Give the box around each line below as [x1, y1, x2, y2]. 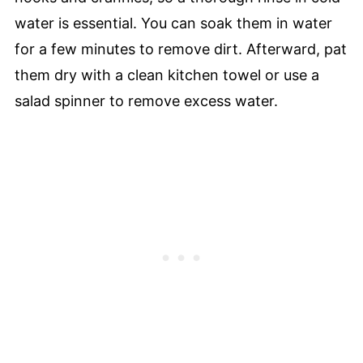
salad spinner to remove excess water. [14, 92, 278, 109]
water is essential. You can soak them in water [14, 14, 332, 32]
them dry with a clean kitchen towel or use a [14, 66, 319, 83]
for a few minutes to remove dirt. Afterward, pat [14, 40, 347, 58]
